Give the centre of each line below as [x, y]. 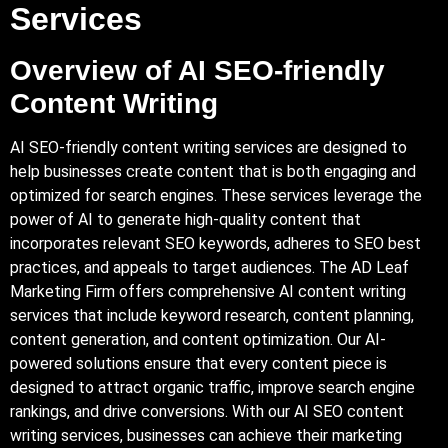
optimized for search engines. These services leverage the [216, 195]
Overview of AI [112, 70]
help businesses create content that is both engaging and [213, 171]
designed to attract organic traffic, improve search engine [212, 387]
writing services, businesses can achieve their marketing [206, 435]
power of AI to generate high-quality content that [185, 219]
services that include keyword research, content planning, [212, 315]
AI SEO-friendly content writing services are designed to [208, 147]
